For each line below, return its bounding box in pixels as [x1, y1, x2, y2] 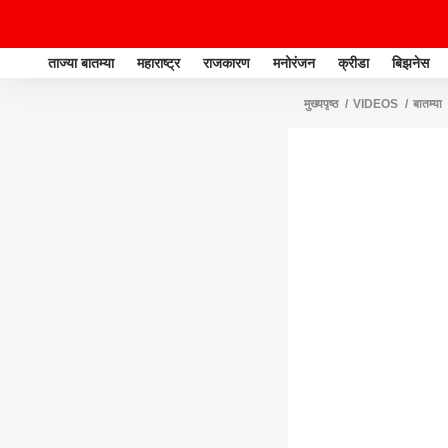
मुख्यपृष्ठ [304, 97, 338, 111]
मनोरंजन [273, 54, 315, 71]
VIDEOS [353, 97, 398, 111]
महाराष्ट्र [137, 54, 180, 71]
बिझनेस [392, 54, 429, 71]
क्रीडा [338, 54, 369, 71]
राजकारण [203, 54, 250, 71]
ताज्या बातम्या [48, 54, 114, 71]
